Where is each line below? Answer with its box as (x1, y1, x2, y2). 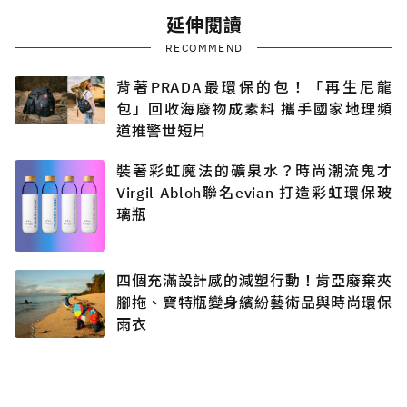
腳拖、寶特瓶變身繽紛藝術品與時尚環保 (116, 293, 392, 312)
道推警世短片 (116, 122, 207, 141)
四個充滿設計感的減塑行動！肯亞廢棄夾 (116, 271, 392, 290)
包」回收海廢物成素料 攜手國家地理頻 (116, 100, 392, 119)
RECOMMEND (165, 41, 243, 55)
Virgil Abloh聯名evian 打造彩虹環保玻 (116, 184, 392, 203)
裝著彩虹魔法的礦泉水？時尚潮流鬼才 (116, 162, 392, 181)
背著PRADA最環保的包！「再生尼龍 (116, 78, 392, 97)
